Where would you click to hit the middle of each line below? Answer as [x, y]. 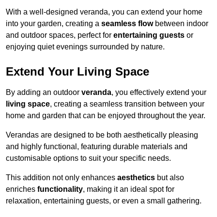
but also [170, 178]
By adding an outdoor [44, 93]
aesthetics [136, 178]
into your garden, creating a [54, 24]
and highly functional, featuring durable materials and [97, 147]
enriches [22, 189]
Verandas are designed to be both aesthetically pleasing [102, 135]
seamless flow [127, 24]
